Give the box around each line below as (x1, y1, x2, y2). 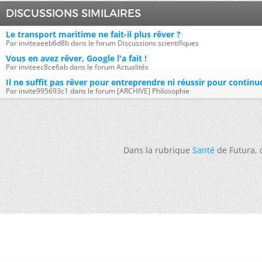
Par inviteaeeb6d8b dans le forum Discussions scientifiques (6, 38, 199, 48)
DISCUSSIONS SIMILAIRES (6, 7, 141, 20)
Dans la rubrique (123, 144, 192, 156)
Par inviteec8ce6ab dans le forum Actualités (6, 62, 149, 72)
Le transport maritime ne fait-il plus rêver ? (6, 29, 181, 40)
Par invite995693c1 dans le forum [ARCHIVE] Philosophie (6, 86, 189, 96)
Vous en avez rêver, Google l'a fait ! (6, 53, 147, 64)
